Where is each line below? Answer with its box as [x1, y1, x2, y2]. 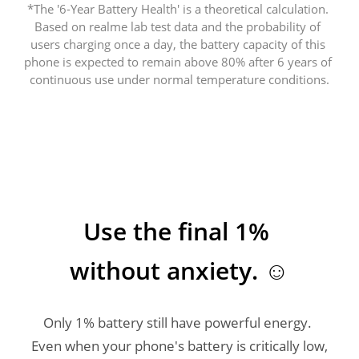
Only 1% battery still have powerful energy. [43, 313, 313, 333]
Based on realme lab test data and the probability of [34, 18, 321, 34]
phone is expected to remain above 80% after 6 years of [23, 53, 332, 70]
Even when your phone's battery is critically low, [30, 336, 328, 356]
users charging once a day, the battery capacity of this [30, 35, 325, 52]
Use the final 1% [83, 214, 269, 248]
